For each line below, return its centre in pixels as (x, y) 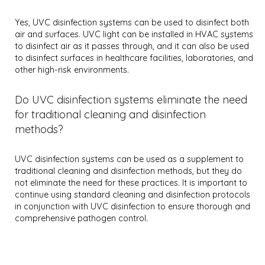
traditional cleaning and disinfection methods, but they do (129, 171)
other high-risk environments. (72, 70)
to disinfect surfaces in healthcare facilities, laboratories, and (134, 58)
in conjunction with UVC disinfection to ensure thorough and (133, 206)
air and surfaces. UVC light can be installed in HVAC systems (134, 34)
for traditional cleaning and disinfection (111, 114)
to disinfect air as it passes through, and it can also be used (132, 46)
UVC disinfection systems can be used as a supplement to (130, 159)
